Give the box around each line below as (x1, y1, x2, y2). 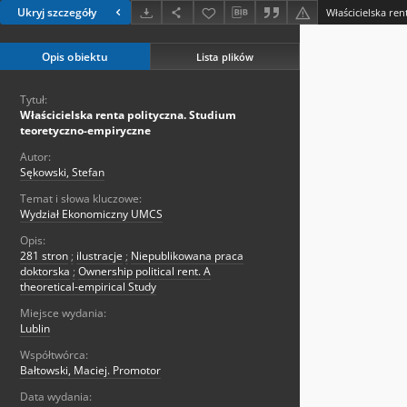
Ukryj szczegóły (17, 5, 96, 21)
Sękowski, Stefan (20, 164, 104, 181)
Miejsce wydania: (20, 305, 106, 322)
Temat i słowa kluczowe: (20, 191, 142, 207)
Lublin (20, 321, 50, 337)
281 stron (20, 248, 68, 264)
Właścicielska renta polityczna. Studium (20, 107, 236, 124)
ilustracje (76, 248, 123, 264)
